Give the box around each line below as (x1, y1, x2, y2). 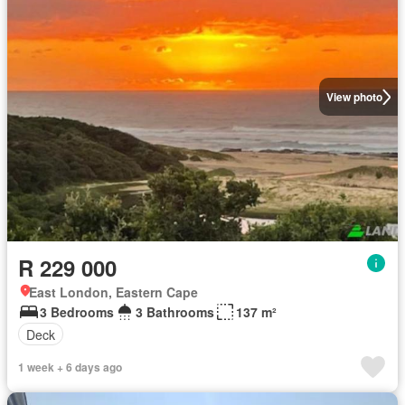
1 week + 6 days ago (18, 359, 122, 376)
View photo (325, 89, 382, 106)
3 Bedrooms (40, 303, 114, 322)
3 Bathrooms (136, 303, 214, 322)
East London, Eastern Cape (29, 283, 198, 302)
